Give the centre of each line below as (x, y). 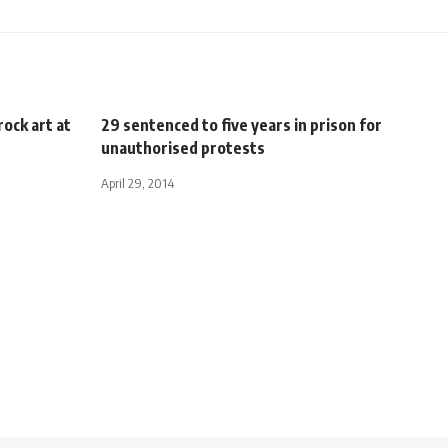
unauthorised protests (183, 147)
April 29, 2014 (137, 182)
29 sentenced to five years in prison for (241, 124)
